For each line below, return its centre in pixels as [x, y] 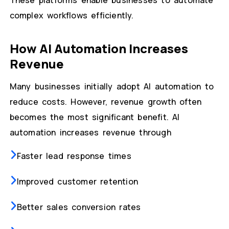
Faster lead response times [74, 156]
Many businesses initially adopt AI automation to [112, 87]
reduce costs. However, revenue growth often [106, 102]
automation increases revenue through [90, 133]
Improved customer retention [77, 182]
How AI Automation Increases [99, 49]
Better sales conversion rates [79, 207]
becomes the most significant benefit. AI [95, 117]
